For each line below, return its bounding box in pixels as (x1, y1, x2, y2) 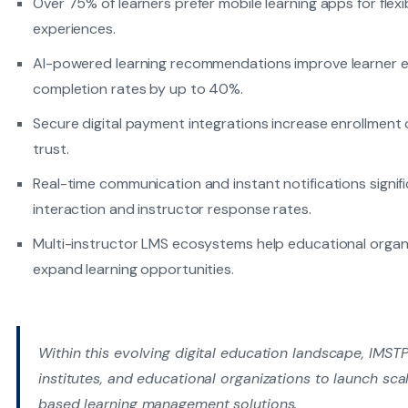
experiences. (33, 19, 116, 38)
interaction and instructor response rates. (33, 199, 311, 219)
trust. (33, 139, 69, 158)
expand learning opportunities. (33, 260, 234, 279)
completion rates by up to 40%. (33, 79, 243, 98)
